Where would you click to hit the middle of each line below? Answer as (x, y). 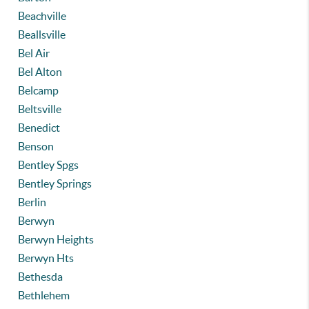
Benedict (39, 128)
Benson (36, 146)
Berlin (32, 202)
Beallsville (42, 34)
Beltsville (40, 109)
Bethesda (41, 277)
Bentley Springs (55, 183)
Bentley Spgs (49, 165)
